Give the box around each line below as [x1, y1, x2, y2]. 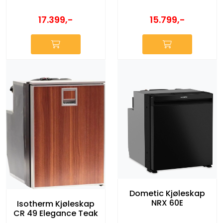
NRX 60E [151, 197, 183, 209]
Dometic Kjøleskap [129, 187, 205, 199]
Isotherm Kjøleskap [17, 198, 95, 210]
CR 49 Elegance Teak [13, 208, 98, 219]
